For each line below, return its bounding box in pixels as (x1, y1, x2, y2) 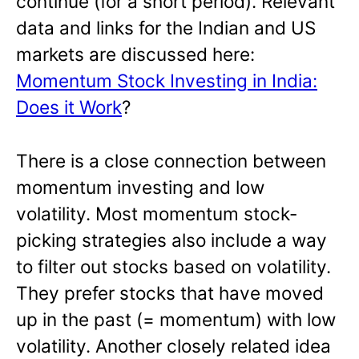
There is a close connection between (16, 150, 326, 172)
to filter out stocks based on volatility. (16, 256, 331, 278)
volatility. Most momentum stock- (16, 203, 297, 225)
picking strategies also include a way (16, 229, 327, 252)
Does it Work (16, 96, 122, 119)
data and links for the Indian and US (16, 17, 316, 39)
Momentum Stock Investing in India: (16, 70, 317, 92)
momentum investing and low (16, 176, 264, 199)
